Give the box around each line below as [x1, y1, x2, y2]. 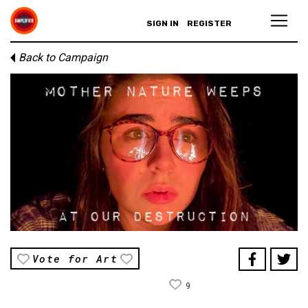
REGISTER [187, 19, 232, 28]
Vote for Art [32, 251, 118, 265]
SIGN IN [146, 19, 179, 28]
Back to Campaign [19, 51, 108, 64]
